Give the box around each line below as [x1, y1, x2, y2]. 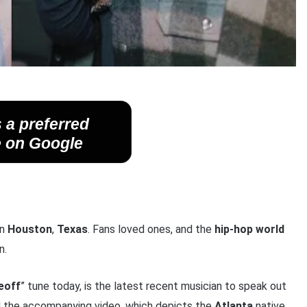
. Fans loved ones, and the [87, 223, 214, 236]
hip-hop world [214, 223, 284, 236]
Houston [7, 223, 52, 236]
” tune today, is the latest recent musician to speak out [20, 280, 286, 293]
